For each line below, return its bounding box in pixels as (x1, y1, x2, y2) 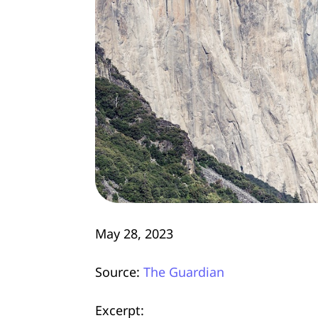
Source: (95, 263, 143, 280)
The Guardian (143, 263, 224, 280)
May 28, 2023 (95, 224, 173, 242)
